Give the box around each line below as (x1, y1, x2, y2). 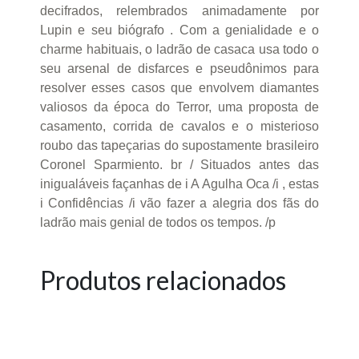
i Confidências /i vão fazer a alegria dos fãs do (40, 196, 319, 210)
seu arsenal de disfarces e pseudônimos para (40, 61, 319, 75)
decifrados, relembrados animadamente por (40, 3, 319, 18)
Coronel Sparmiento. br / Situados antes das (40, 157, 319, 171)
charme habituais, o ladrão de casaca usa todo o (40, 42, 319, 56)
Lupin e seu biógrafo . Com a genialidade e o (40, 22, 319, 37)
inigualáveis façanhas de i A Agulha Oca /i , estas (40, 176, 319, 191)
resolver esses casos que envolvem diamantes (40, 80, 319, 95)
